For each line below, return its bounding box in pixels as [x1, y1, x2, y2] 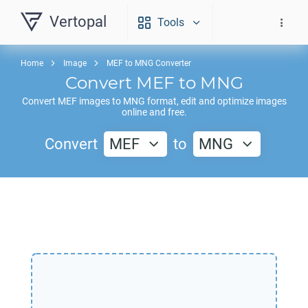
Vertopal [49, 13, 107, 30]
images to [76, 96, 123, 107]
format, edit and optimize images [144, 96, 287, 107]
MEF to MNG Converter [107, 58, 191, 68]
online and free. [121, 107, 187, 118]
